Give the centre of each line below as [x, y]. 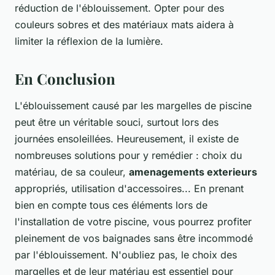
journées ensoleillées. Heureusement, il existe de [127, 139]
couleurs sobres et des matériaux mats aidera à [124, 25]
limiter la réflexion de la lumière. [89, 41]
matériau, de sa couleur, [72, 172]
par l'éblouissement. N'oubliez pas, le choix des [126, 255]
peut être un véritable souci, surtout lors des [117, 122]
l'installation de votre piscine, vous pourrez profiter [133, 222]
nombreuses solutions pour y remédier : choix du [128, 156]
